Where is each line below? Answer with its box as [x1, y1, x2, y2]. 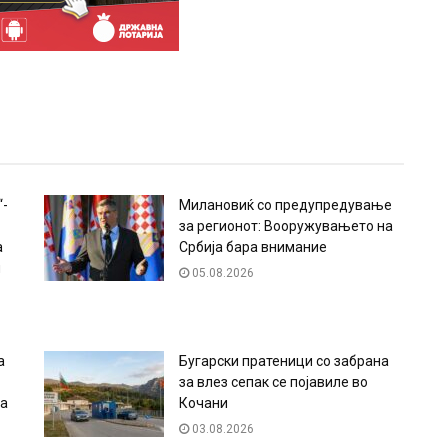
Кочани [179, 395, 228, 412]
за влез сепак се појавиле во [179, 374, 368, 391]
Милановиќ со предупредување [179, 197, 392, 214]
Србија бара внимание [179, 239, 327, 256]
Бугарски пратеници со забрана [179, 353, 389, 370]
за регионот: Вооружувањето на [179, 218, 393, 235]
